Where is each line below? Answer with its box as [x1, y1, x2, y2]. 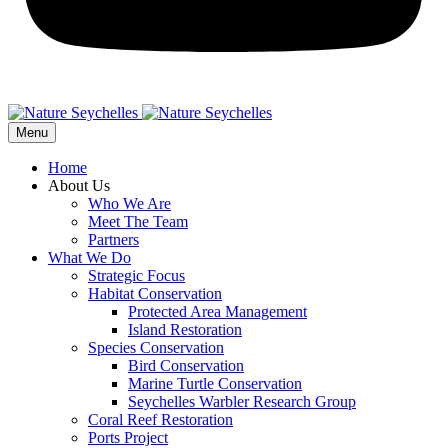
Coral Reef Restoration [88, 410, 233, 428]
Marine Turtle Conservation [128, 374, 302, 392]
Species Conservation [88, 338, 224, 356]
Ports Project [88, 428, 168, 446]
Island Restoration [128, 320, 242, 338]
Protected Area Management [128, 302, 307, 320]
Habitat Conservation [88, 284, 222, 302]
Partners [88, 230, 139, 248]
